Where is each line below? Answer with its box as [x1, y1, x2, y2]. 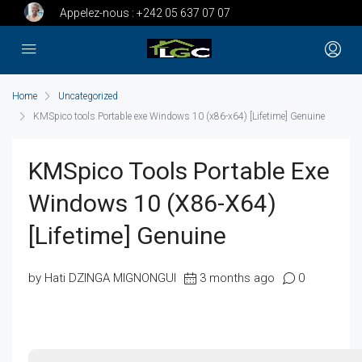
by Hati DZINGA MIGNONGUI [28, 271, 176, 286]
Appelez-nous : [60, 6, 137, 20]
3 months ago [200, 271, 275, 286]
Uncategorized [58, 90, 118, 103]
